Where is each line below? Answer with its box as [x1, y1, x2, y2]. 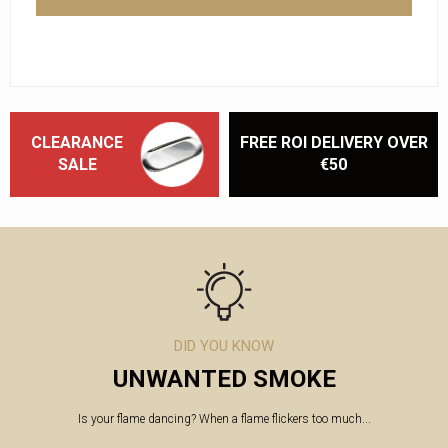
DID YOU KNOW [174, 336, 274, 355]
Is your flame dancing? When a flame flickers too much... [77, 411, 371, 426]
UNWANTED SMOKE [112, 364, 336, 393]
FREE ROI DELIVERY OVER [239, 132, 428, 152]
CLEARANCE [31, 132, 123, 152]
